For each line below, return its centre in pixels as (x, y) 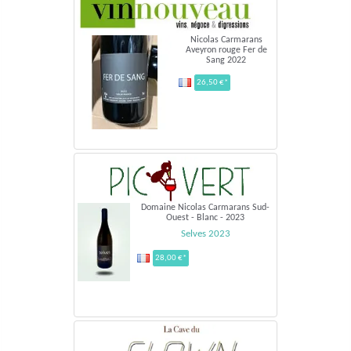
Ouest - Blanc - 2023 (205, 217)
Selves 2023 (205, 233)
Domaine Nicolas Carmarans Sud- (205, 207)
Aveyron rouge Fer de (226, 50)
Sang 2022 (226, 60)
